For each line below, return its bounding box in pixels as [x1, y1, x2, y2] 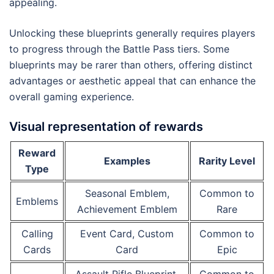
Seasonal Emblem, [84, 187, 169, 200]
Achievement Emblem [76, 203, 177, 216]
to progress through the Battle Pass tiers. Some [9, 43, 229, 56]
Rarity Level [199, 155, 255, 168]
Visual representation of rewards [9, 119, 203, 135]
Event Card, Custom [80, 228, 174, 240]
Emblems [16, 195, 58, 208]
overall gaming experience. [9, 91, 134, 103]
